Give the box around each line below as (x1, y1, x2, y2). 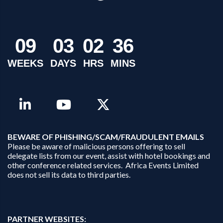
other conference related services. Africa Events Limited (7, 160, 199, 170)
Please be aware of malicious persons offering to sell (7, 141, 185, 151)
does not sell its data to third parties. (7, 170, 130, 180)
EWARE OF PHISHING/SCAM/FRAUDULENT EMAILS (13, 132, 204, 142)
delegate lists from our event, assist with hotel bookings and (7, 151, 210, 161)
